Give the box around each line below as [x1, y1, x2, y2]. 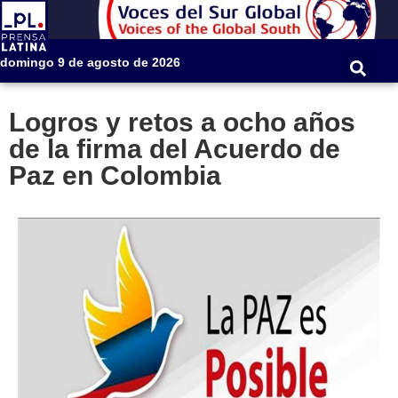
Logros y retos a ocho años [9, 107, 355, 138]
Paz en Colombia [9, 161, 221, 191]
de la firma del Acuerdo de [9, 134, 340, 164]
